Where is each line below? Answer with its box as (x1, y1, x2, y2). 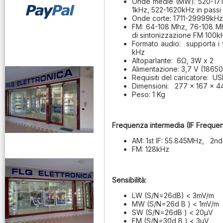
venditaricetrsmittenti (15, 141, 83, 150)
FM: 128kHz (132, 145, 169, 153)
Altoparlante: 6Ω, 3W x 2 (132, 56, 214, 65)
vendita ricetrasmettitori (11, 32, 88, 41)
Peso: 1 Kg (132, 90, 165, 99)
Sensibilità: (112, 176, 146, 184)
